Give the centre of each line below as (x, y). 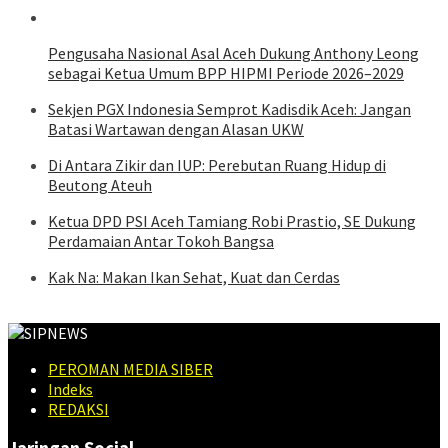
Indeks (70, 388)
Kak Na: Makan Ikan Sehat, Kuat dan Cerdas (194, 276)
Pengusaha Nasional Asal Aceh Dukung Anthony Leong (233, 52)
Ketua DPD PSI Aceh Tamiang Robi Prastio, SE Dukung (232, 220)
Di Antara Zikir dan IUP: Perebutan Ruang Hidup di (217, 164)
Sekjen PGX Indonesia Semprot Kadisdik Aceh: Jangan (229, 108)
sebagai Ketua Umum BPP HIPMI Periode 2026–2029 (226, 72)
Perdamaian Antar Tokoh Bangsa (161, 240)
